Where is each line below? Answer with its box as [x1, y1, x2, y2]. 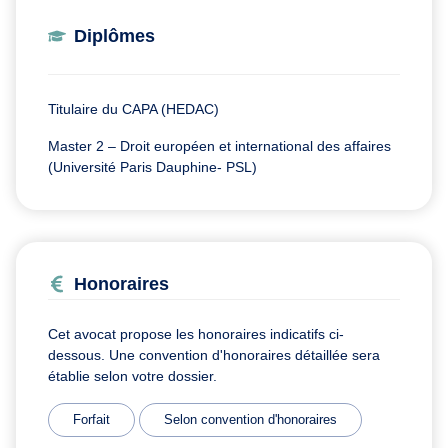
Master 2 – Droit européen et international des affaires [48, 137, 391, 154]
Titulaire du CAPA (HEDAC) [48, 100, 219, 117]
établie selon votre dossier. [48, 367, 217, 384]
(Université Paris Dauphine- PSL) [48, 158, 257, 175]
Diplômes [74, 25, 155, 46]
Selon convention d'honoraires [164, 411, 337, 427]
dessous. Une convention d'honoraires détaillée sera [48, 346, 380, 363]
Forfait [73, 411, 110, 427]
